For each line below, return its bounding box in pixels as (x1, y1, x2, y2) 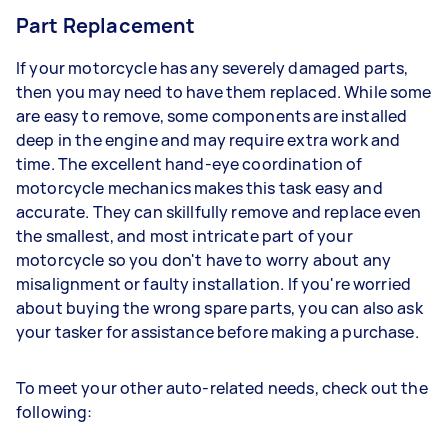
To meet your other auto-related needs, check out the (16, 376, 428, 399)
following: (16, 400, 93, 423)
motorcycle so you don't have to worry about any (16, 248, 392, 271)
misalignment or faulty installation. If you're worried (16, 272, 412, 295)
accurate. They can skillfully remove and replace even (16, 200, 421, 223)
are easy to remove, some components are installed (16, 104, 408, 127)
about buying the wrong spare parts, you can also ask (16, 296, 423, 319)
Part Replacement (16, 11, 196, 39)
